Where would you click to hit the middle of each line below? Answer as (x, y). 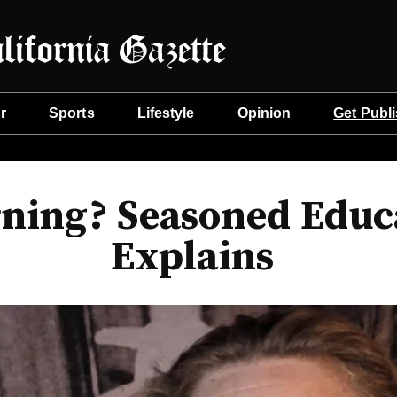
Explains (193, 257)
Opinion (264, 113)
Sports (72, 113)
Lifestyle (166, 113)
